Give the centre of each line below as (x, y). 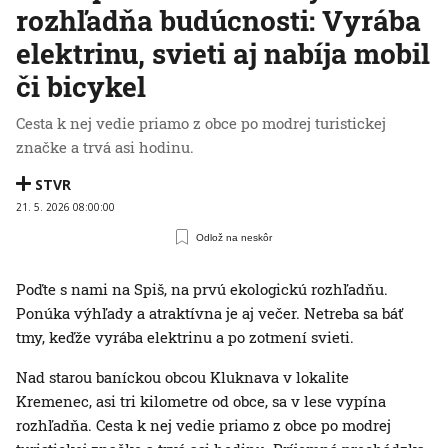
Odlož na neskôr (234, 237)
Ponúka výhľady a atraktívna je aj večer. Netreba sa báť (209, 313)
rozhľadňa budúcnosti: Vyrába (218, 21)
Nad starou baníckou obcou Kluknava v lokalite (182, 377)
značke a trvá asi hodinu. (105, 147)
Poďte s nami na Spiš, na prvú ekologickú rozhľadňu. (202, 289)
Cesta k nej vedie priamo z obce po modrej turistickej (201, 123)
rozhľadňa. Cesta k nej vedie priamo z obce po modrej (203, 425)
